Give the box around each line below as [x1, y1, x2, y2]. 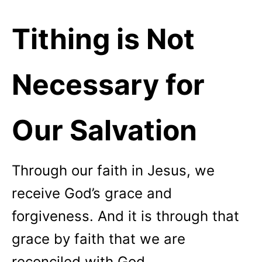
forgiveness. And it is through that [12, 208, 239, 225]
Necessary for [12, 67, 205, 102]
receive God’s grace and [12, 185, 172, 202]
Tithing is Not [12, 22, 195, 56]
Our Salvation [12, 113, 197, 147]
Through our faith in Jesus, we [12, 162, 215, 179]
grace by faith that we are [12, 230, 185, 247]
